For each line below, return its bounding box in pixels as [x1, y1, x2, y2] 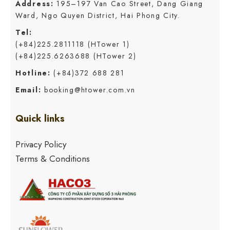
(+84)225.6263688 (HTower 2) [15, 51, 137, 62]
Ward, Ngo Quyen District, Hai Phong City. [15, 10, 180, 21]
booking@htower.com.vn [44, 85, 136, 95]
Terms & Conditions [15, 152, 90, 165]
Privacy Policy [15, 138, 66, 151]
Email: [15, 85, 42, 95]
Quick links [15, 112, 65, 126]
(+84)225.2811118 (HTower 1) [15, 39, 130, 50]
